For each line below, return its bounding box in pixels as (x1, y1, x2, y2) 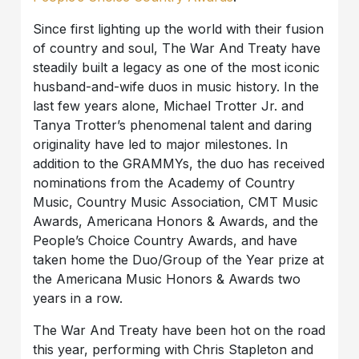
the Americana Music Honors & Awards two (33, 271, 301, 288)
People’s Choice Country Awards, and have (33, 232, 298, 249)
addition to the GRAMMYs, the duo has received (33, 155, 325, 172)
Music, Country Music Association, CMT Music (33, 194, 319, 211)
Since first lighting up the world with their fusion (33, 21, 325, 38)
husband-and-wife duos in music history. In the (33, 79, 320, 95)
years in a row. (33, 290, 123, 307)
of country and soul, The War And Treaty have (33, 40, 321, 57)
